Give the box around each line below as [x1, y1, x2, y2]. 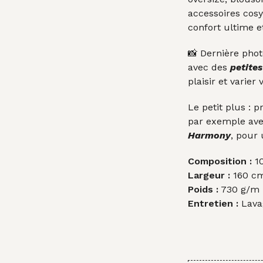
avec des [188, 61, 231, 73]
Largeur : [188, 169, 231, 181]
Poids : [188, 183, 219, 195]
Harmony [188, 129, 231, 141]
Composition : [188, 155, 252, 167]
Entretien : [188, 197, 239, 209]
